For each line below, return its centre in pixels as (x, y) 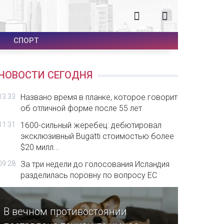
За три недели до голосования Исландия (95, 164)
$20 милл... (40, 147)
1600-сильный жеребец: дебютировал (91, 125)
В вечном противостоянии (65, 212)
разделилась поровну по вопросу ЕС (89, 175)
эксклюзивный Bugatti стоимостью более (97, 136)
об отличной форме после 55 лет (81, 108)
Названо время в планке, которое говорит (99, 97)
